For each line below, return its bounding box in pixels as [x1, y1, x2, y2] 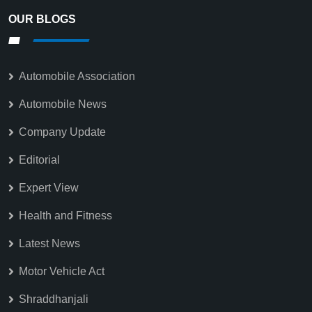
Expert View [19, 182, 79, 194]
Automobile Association [19, 70, 135, 83]
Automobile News [19, 98, 107, 111]
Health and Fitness [19, 210, 112, 222]
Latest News [19, 237, 80, 250]
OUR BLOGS [8, 13, 76, 26]
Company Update [19, 126, 106, 139]
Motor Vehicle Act [19, 265, 104, 278]
